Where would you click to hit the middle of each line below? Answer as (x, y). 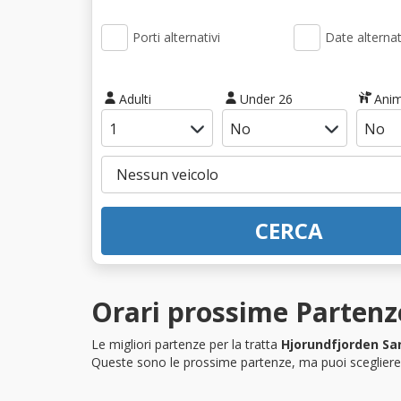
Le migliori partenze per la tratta (186, 344)
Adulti (135, 98)
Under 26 (266, 98)
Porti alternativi (176, 37)
